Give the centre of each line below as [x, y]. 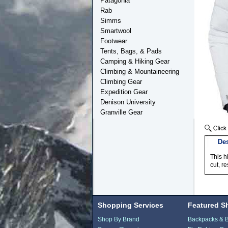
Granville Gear [121, 112]
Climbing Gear [121, 82]
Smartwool [116, 31]
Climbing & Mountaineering [140, 72]
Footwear [114, 41]
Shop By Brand [118, 219]
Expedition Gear [124, 92]
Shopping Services [130, 205]
